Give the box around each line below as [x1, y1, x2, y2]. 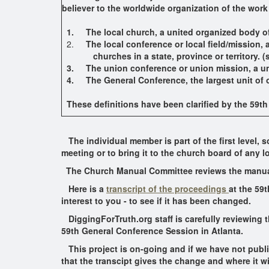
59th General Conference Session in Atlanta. [61, 225, 243, 237]
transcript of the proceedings [106, 183, 229, 195]
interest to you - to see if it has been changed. [61, 195, 251, 207]
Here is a [61, 183, 106, 195]
